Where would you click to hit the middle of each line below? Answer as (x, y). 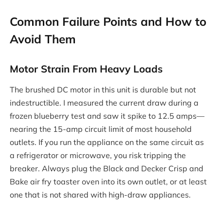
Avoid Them (43, 39)
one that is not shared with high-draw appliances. (100, 195)
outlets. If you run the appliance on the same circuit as (107, 142)
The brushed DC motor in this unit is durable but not (103, 90)
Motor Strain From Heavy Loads (86, 68)
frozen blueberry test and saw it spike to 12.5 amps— (107, 116)
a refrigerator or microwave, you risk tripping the (98, 155)
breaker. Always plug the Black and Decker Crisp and (107, 168)
